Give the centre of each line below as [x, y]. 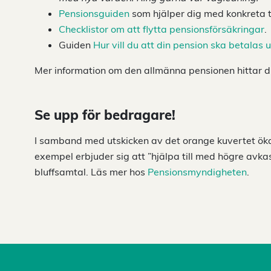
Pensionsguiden [94, 13]
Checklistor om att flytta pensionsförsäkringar [162, 29]
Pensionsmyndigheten [197, 172]
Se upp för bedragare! [105, 115]
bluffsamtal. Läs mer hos [91, 172]
